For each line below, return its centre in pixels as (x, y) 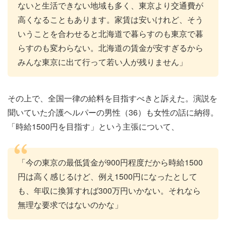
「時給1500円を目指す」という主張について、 (93, 126)
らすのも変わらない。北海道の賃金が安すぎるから (110, 47)
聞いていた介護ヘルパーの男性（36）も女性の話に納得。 (113, 112)
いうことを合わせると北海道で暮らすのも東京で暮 (110, 33)
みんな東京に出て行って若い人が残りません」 (102, 62)
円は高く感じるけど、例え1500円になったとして (107, 177)
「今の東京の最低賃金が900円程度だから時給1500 (110, 162)
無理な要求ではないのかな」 (70, 205)
